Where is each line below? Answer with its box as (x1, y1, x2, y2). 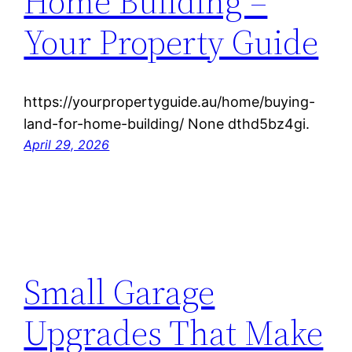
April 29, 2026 (24, 137, 110, 153)
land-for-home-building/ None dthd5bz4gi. (24, 115, 310, 133)
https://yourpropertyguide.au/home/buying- (24, 93, 316, 111)
